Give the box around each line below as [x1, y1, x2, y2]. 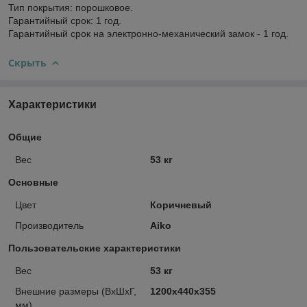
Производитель [15, 219, 84, 231]
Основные [8, 176, 58, 188]
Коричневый [149, 199, 212, 210]
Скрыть [8, 56, 47, 69]
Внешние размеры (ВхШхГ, [15, 285, 136, 297]
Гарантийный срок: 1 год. [8, 14, 121, 26]
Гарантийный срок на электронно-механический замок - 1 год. [8, 27, 288, 39]
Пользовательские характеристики [8, 242, 181, 254]
